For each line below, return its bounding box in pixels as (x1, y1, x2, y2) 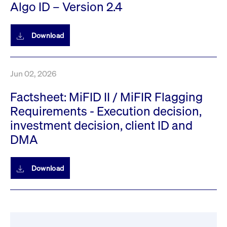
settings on (174, 6, 201, 13)
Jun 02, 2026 (10, 68, 56, 79)
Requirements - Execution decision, (10, 103, 202, 119)
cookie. (168, 3, 185, 10)
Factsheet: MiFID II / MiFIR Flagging (10, 89, 203, 105)
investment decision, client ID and (10, 117, 193, 133)
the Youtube (174, 13, 204, 20)
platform (174, 20, 196, 27)
